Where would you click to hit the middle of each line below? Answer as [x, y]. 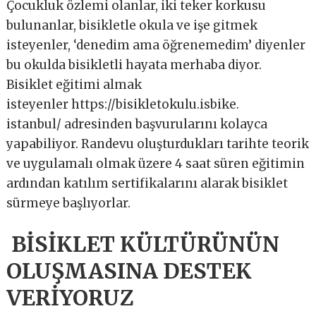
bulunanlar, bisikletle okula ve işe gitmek [132, 25]
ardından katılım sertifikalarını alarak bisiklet [147, 183]
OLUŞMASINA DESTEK [129, 271]
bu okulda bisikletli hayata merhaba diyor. [134, 65]
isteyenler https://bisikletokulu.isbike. [123, 104]
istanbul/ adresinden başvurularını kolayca [137, 124]
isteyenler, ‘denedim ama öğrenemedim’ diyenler [156, 45]
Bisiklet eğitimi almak [74, 84]
